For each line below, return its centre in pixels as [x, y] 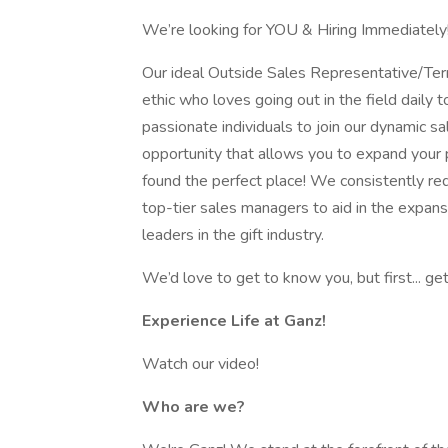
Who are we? [193, 407]
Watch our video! [200, 364]
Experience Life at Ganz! [234, 321]
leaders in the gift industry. [233, 235]
